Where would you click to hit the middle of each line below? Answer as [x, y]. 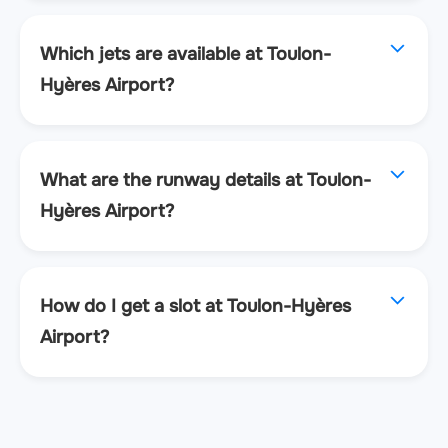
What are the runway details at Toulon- [205, 179]
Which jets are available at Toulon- [185, 53]
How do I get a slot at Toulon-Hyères [195, 305]
